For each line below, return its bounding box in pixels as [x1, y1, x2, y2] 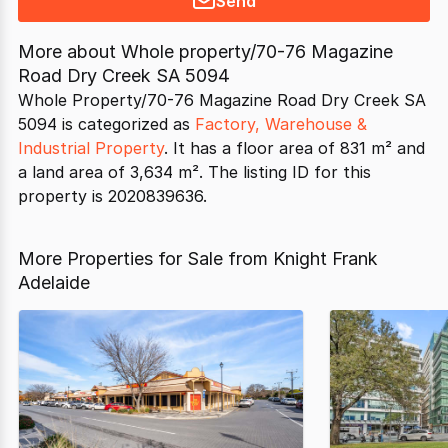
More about [18, 41, 121, 62]
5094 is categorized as [18, 114, 195, 134]
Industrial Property [18, 138, 164, 158]
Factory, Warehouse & [195, 114, 367, 134]
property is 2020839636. [18, 186, 207, 206]
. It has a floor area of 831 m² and [164, 138, 425, 158]
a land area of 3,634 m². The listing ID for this [18, 162, 371, 182]
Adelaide [18, 272, 90, 293]
